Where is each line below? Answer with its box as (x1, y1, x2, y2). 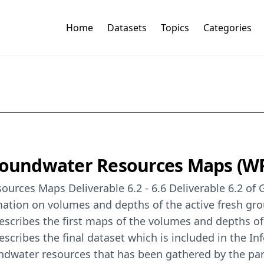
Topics (160, 21, 189, 35)
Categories (203, 21, 252, 35)
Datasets (107, 21, 147, 35)
